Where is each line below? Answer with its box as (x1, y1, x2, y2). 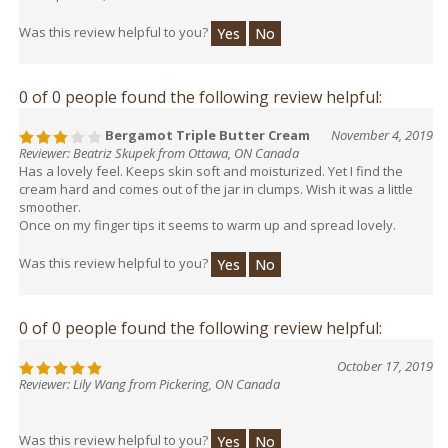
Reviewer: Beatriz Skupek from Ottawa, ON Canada (19, 134, 299, 153)
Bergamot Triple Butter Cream (102, 116, 310, 135)
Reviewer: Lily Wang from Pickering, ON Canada (19, 365, 280, 384)
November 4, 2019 (331, 116, 433, 135)
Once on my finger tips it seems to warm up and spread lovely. (19, 206, 396, 225)
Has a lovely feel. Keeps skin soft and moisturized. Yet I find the (19, 152, 403, 171)
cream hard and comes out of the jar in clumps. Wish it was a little (19, 170, 413, 189)
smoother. (19, 188, 81, 207)
